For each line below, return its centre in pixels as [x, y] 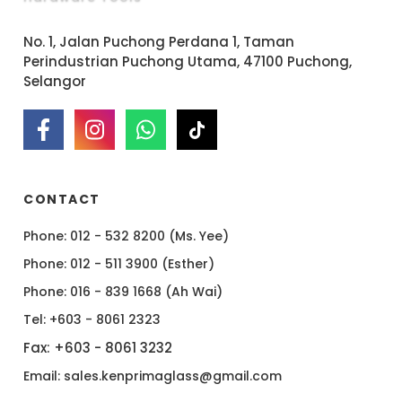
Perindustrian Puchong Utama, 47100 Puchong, [188, 61]
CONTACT [62, 199]
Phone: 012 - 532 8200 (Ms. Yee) [127, 236]
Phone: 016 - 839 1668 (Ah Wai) [123, 291]
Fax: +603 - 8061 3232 [98, 347]
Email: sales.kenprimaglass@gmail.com [153, 376]
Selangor [55, 81]
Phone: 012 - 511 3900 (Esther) [119, 263]
